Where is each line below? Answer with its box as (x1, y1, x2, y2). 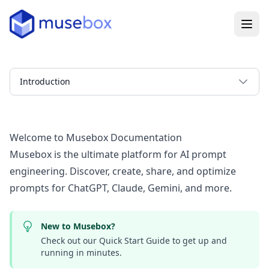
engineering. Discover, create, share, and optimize (10, 165, 236, 178)
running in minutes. (41, 247, 122, 258)
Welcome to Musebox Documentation (10, 131, 182, 144)
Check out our (41, 235, 99, 246)
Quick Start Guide (99, 235, 170, 246)
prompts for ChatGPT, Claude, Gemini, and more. (10, 181, 232, 195)
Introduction (20, 76, 70, 87)
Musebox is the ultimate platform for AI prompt (10, 148, 226, 161)
